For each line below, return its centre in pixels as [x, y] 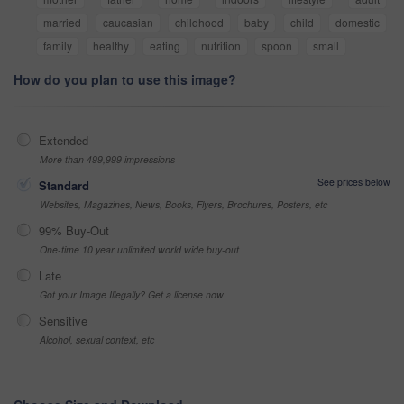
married [62, 22]
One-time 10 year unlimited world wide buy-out [139, 249]
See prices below [354, 181]
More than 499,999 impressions [107, 159]
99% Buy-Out [74, 230]
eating [165, 45]
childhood [199, 22]
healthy [111, 45]
